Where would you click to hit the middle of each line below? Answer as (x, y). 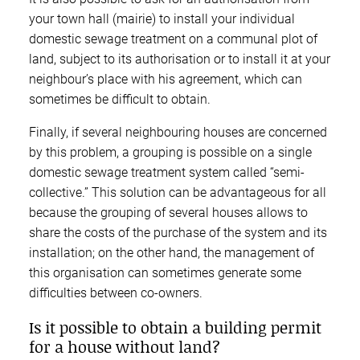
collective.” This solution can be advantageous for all (178, 192)
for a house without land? (125, 346)
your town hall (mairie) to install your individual (162, 18)
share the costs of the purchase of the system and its (178, 232)
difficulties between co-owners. (116, 292)
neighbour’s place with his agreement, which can (166, 79)
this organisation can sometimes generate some (165, 272)
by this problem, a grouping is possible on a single (170, 152)
